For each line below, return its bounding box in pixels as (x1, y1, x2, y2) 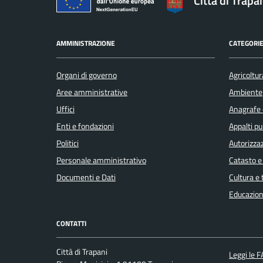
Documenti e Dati (56, 170, 116, 184)
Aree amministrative (56, 85, 127, 99)
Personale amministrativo (56, 153, 146, 167)
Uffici (56, 102, 75, 116)
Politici (56, 136, 79, 150)
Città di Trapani (56, 245, 107, 259)
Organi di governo (56, 68, 117, 82)
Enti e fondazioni (56, 119, 114, 133)
